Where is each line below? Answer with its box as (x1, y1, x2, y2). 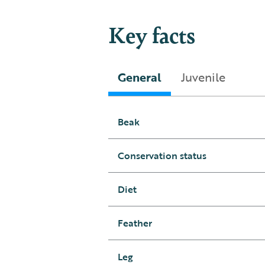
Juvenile (180, 68, 225, 86)
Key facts (108, 18, 195, 50)
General (117, 68, 161, 86)
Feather (117, 216, 152, 231)
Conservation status (117, 148, 206, 163)
